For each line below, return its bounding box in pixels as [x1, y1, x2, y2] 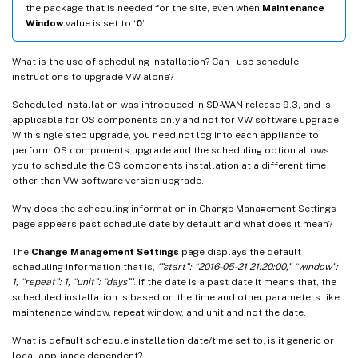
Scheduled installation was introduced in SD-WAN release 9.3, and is [12, 98, 331, 110]
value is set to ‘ [63, 17, 136, 29]
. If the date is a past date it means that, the [133, 276, 336, 288]
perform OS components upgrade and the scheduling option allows [12, 144, 329, 156]
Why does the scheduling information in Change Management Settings [12, 202, 336, 214]
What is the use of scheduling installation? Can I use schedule [12, 55, 299, 67]
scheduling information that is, [12, 261, 157, 272]
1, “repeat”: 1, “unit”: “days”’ [12, 276, 133, 288]
